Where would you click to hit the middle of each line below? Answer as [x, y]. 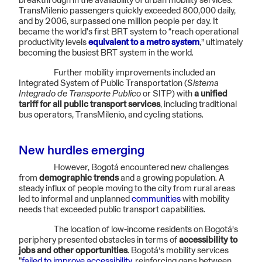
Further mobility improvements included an [135, 73]
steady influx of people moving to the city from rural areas [127, 189]
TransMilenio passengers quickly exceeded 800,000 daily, [127, 11]
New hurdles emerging [82, 151]
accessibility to [208, 241]
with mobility [205, 200]
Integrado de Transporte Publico [80, 94]
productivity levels [54, 43]
